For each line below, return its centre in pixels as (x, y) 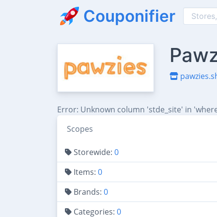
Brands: (88, 192)
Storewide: (93, 152)
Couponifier (129, 16)
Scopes (80, 129)
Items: (85, 172)
